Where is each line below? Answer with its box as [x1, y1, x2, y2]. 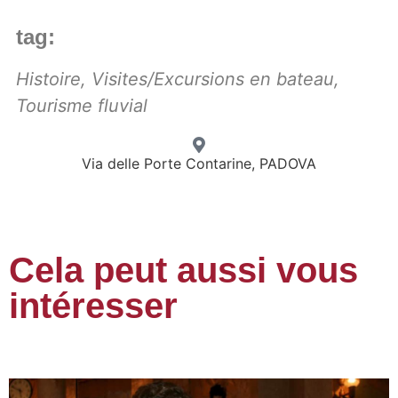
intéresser [9, 285, 178, 325]
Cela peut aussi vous [9, 250, 358, 290]
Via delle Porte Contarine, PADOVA [82, 154, 316, 172]
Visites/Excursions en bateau [92, 68, 334, 90]
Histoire [16, 68, 81, 90]
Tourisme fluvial [16, 94, 147, 116]
